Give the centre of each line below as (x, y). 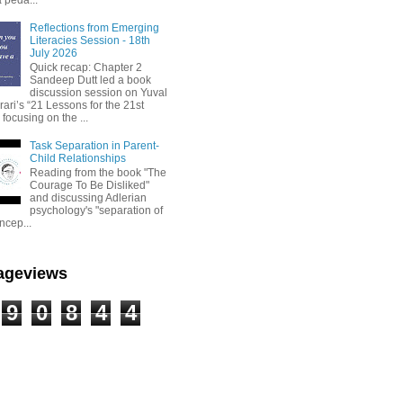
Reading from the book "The (98, 173)
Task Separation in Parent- (94, 145)
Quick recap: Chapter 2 (85, 68)
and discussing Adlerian (88, 198)
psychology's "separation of (96, 211)
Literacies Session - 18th (90, 40)
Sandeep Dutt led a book (90, 81)
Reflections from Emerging (94, 27)
